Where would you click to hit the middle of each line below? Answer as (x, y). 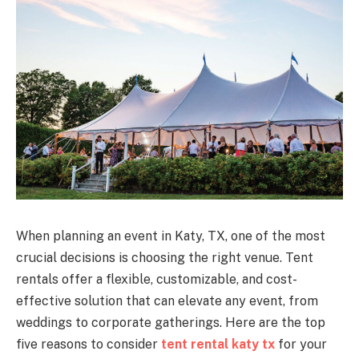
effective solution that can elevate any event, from (167, 301)
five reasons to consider (89, 344)
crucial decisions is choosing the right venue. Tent (165, 257)
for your (301, 344)
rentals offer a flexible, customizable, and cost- (157, 279)
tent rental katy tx (218, 344)
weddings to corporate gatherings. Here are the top (171, 322)
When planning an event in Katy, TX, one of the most (171, 236)
